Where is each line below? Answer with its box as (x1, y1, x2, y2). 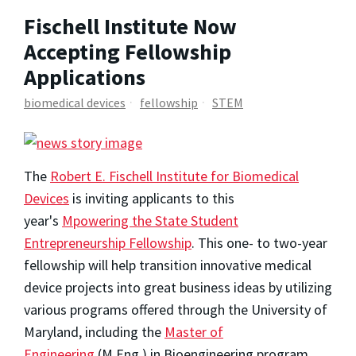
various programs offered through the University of (24, 300, 327, 319)
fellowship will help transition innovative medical (24, 255, 311, 274)
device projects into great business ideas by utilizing (24, 277, 332, 296)
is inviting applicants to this (69, 188, 234, 207)
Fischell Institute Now (24, 11, 237, 41)
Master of (164, 322, 223, 341)
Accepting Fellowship (24, 37, 231, 66)
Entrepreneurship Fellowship (24, 233, 192, 252)
